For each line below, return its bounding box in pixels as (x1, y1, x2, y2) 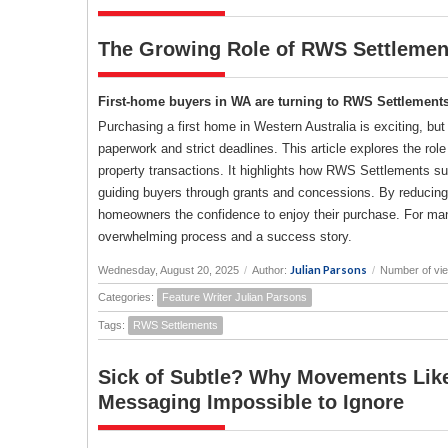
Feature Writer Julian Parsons (162, 290, 307, 303)
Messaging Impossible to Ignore (98, 390, 404, 413)
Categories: (98, 290, 157, 303)
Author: (252, 263, 290, 276)
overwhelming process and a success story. (98, 228, 352, 244)
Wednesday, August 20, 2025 (98, 263, 239, 276)
